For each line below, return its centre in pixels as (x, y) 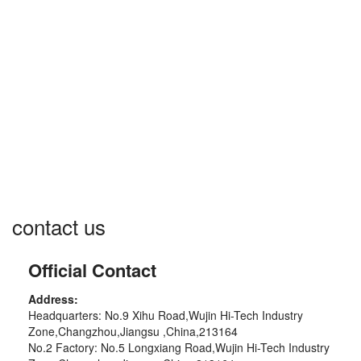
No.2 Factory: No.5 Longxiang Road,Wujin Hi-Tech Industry (179, 347)
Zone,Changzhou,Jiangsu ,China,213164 (133, 331)
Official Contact (92, 270)
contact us (59, 226)
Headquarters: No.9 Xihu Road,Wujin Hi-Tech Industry (166, 315)
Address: (53, 299)
